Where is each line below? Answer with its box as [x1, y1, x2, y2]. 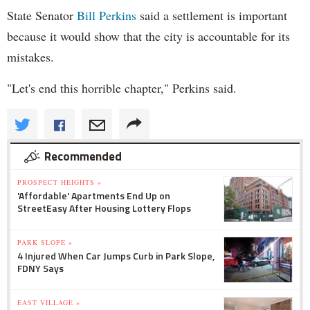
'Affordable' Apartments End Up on [17, 188, 170, 203]
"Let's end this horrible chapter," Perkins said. [7, 79, 237, 96]
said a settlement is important [136, 6, 287, 24]
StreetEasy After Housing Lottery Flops [17, 200, 191, 215]
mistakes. [7, 48, 54, 65]
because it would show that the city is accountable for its [7, 27, 290, 44]
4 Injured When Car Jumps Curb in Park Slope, [17, 248, 215, 263]
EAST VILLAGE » [17, 297, 80, 307]
